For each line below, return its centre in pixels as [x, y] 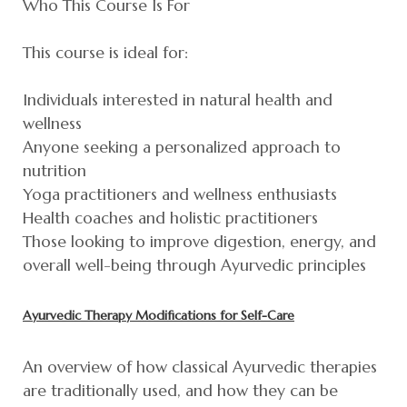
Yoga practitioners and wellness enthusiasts [180, 194]
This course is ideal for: [105, 52]
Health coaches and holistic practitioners [170, 218]
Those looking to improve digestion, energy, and [199, 241]
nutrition [55, 170]
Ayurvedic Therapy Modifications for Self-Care [159, 315]
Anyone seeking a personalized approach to [182, 147]
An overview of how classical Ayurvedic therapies [200, 367]
